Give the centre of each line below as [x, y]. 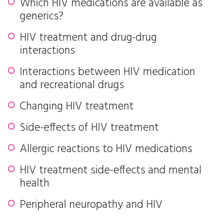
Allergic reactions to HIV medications [106, 149]
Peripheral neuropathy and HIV [91, 205]
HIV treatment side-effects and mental [111, 171]
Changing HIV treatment [77, 107]
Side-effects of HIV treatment [89, 128]
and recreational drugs [72, 85]
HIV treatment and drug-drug [88, 38]
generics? [42, 17]
